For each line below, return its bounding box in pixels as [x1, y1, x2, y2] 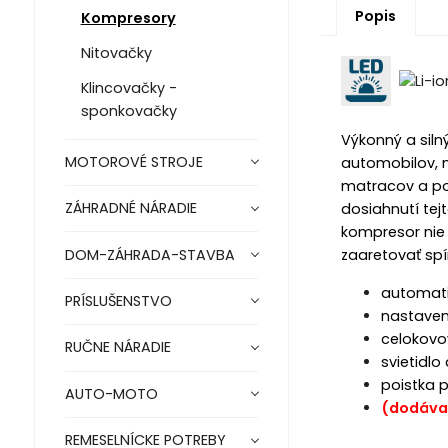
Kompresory [80, 7, 176, 28]
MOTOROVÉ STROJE [64, 151, 203, 172]
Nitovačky [80, 42, 152, 63]
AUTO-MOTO [64, 383, 158, 404]
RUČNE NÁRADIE [64, 337, 171, 358]
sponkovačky [80, 100, 177, 121]
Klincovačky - [80, 77, 177, 98]
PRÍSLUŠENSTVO [64, 291, 172, 312]
